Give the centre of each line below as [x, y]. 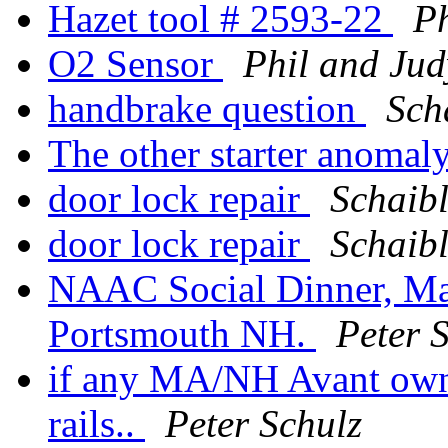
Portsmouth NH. [182, 334]
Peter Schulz [263, 424]
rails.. [96, 424]
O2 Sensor [135, 64]
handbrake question [207, 109]
